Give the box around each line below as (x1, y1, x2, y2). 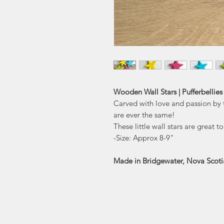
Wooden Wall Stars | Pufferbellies (113, 87, 222, 97)
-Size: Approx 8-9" (113, 133, 174, 143)
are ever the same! (113, 110, 175, 120)
